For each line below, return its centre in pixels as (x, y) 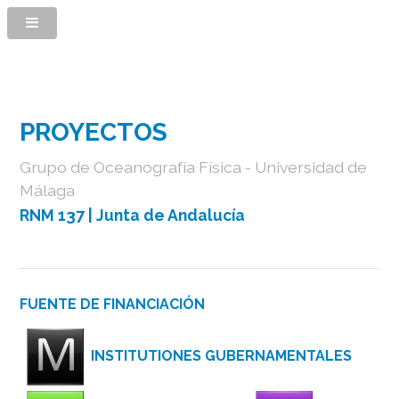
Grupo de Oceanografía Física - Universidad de (194, 167)
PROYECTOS (94, 132)
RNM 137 (53, 215)
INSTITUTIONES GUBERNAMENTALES (222, 356)
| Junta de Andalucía (167, 215)
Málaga (48, 190)
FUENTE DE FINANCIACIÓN (113, 304)
